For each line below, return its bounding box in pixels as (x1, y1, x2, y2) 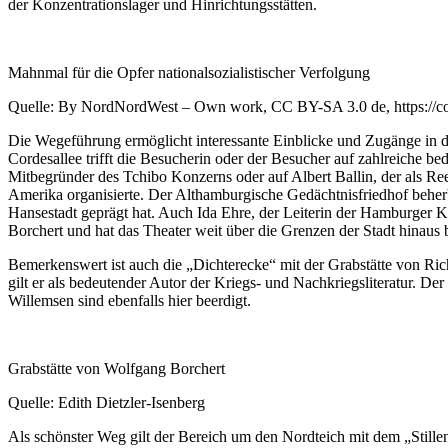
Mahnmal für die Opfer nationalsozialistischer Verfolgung (8, 63, 370, 81)
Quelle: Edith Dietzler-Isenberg (8, 393, 205, 411)
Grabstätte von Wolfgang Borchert (8, 359, 225, 377)
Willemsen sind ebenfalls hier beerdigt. (8, 291, 251, 309)
